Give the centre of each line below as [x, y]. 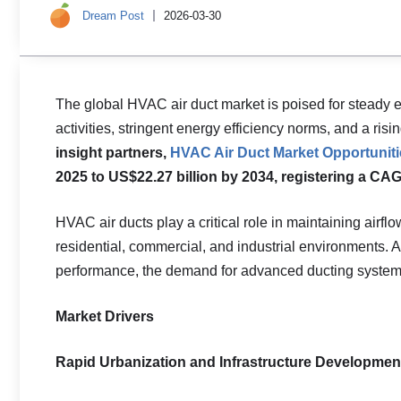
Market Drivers [105, 316]
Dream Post [113, 15]
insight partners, [111, 153]
